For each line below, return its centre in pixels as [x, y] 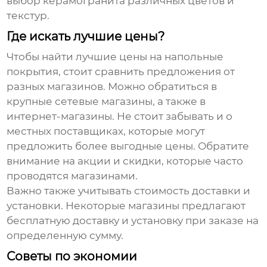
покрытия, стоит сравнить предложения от [121, 72]
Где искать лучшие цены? [86, 37]
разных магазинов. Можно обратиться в [112, 87]
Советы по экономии [72, 257]
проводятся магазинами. [72, 176]
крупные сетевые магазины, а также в [106, 102]
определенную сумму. [65, 236]
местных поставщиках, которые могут [106, 131]
